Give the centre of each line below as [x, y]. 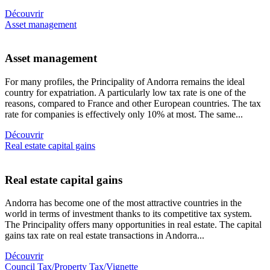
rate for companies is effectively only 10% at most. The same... [124, 114]
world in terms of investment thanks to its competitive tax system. [128, 214]
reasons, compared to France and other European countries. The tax [133, 103]
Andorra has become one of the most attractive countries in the [123, 203]
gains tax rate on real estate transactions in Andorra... [105, 236]
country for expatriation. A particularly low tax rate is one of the [125, 92]
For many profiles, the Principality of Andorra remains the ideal [125, 81]
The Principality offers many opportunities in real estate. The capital [133, 225]
